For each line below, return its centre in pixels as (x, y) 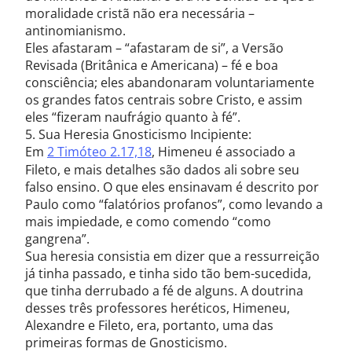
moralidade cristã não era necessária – (140, 13)
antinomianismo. (75, 31)
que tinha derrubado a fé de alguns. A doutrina (164, 291)
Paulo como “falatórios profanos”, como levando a (174, 204)
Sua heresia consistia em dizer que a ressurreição (172, 256)
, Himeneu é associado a (224, 152)
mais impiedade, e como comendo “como (148, 222)
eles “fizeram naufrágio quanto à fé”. (133, 117)
